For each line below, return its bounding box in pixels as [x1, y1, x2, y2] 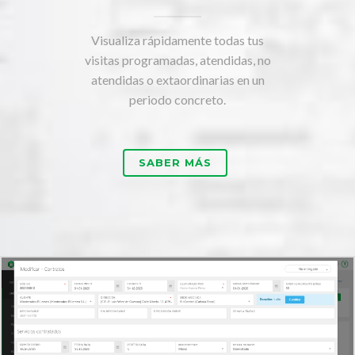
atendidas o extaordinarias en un [90, 72, 265, 88]
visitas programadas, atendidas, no [84, 52, 271, 68]
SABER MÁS [138, 156, 212, 170]
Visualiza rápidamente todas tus [91, 32, 264, 48]
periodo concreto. [129, 92, 226, 108]
